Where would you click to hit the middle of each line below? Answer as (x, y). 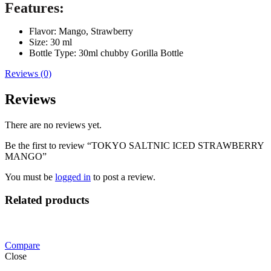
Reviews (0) (28, 73)
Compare (22, 246)
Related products (47, 200)
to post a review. (123, 177)
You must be (30, 177)
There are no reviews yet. (53, 125)
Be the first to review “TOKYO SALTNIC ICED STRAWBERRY (134, 145)
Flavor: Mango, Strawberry (81, 31)
